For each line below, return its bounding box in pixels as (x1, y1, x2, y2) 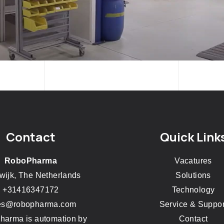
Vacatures (174, 156, 212, 165)
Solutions (175, 171, 211, 179)
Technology (171, 185, 215, 194)
